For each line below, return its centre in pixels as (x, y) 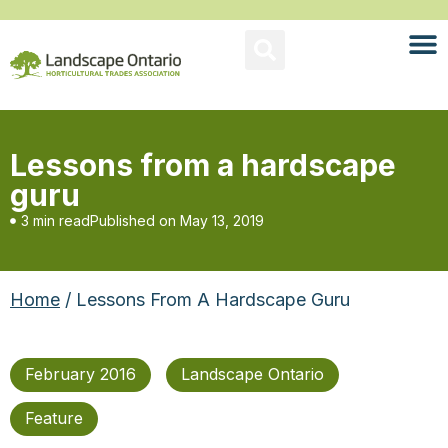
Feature (54, 418)
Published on (133, 220)
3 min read (55, 220)
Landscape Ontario (252, 374)
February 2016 (80, 374)
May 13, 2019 (222, 220)
